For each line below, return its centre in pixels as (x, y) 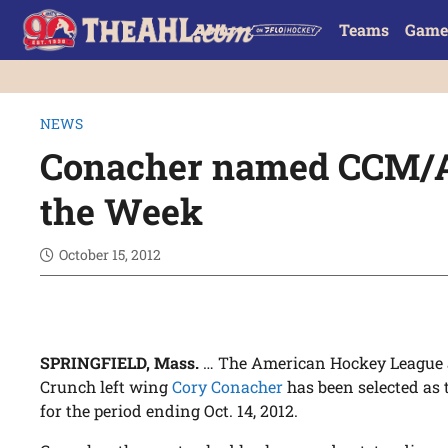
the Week (122, 211)
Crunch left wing (106, 387)
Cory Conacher (228, 387)
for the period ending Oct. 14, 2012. (169, 411)
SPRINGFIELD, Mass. (120, 363)
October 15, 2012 (110, 255)
